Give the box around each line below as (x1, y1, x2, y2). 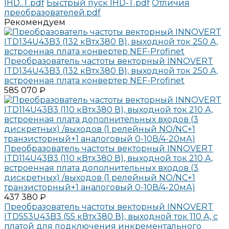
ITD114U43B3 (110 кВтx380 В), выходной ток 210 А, (4, 153, 213, 163)
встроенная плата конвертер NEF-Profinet (4, 75, 185, 85)
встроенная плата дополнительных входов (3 (4, 163, 198, 173)
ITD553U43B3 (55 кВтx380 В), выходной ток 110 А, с (4, 211, 218, 221)
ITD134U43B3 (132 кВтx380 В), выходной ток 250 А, (4, 65, 218, 76)
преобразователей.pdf (4, 7, 101, 17)
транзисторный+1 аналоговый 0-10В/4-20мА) (4, 182, 195, 192)
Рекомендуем (4, 17, 65, 27)
